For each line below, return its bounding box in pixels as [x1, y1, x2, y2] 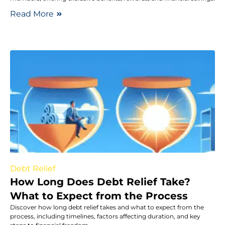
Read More [10, 9, 54, 19]
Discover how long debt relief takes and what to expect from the [10, 203, 204, 211]
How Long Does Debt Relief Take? [10, 175, 190, 188]
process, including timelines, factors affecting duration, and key [10, 212, 200, 220]
